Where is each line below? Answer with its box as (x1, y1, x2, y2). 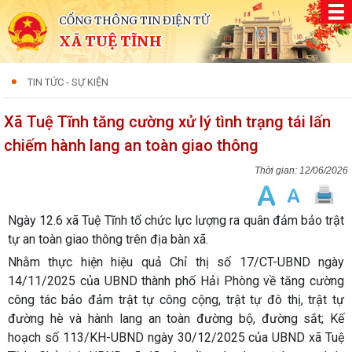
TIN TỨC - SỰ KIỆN (27, 76, 108, 88)
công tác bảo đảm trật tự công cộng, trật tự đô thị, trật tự (8, 292, 344, 307)
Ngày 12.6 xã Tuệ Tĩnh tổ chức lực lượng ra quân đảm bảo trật (8, 213, 344, 228)
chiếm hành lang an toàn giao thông (4, 136, 258, 155)
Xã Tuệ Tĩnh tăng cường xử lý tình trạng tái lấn (4, 112, 331, 131)
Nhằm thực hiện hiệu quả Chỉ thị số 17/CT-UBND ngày (8, 255, 344, 269)
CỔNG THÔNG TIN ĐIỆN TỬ (59, 13, 209, 27)
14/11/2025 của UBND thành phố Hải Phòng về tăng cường (8, 273, 344, 288)
